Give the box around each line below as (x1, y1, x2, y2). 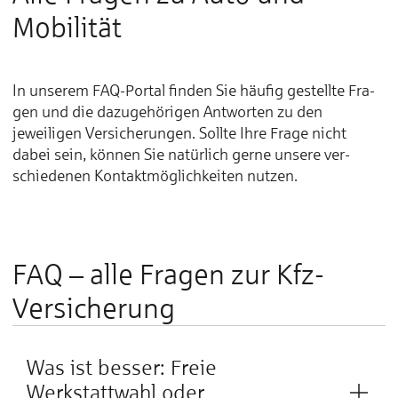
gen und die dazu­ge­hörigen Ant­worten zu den (12, 102, 322, 122)
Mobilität (12, 11, 122, 44)
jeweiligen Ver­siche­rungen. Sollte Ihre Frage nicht (12, 123, 346, 143)
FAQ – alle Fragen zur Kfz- (12, 258, 324, 291)
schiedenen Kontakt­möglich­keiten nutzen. (12, 166, 298, 186)
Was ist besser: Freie (27, 354, 217, 380)
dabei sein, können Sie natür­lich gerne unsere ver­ (12, 145, 350, 164)
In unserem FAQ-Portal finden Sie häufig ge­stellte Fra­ (12, 81, 375, 100)
